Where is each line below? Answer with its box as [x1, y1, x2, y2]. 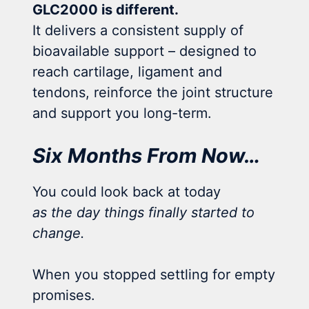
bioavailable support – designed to [32, 42, 257, 59]
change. [32, 224, 86, 241]
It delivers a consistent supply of [32, 21, 244, 39]
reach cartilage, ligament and [32, 63, 223, 80]
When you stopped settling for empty [32, 266, 276, 283]
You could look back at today [32, 183, 221, 200]
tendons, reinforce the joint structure [32, 83, 274, 101]
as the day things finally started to [32, 203, 255, 221]
